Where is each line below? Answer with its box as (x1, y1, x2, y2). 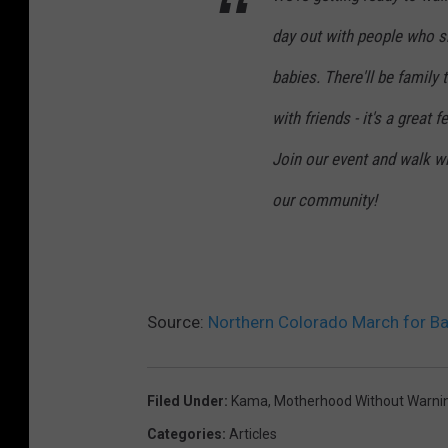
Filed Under (147, 393, 224, 410)
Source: (147, 312, 208, 333)
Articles (229, 426, 277, 443)
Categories (147, 426, 222, 443)
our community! (272, 190, 377, 211)
